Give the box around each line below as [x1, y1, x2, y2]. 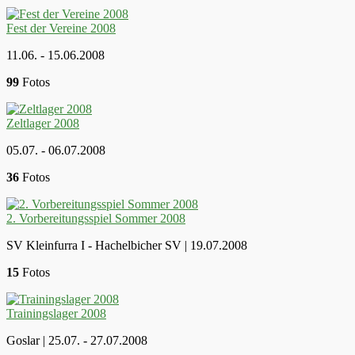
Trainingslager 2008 [6, 306, 106, 320]
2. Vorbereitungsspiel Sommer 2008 [6, 211, 185, 225]
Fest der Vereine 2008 [6, 21, 116, 35]
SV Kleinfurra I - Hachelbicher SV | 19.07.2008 [6, 238, 247, 252]
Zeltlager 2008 [6, 116, 79, 130]
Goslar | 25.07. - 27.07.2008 [6, 333, 147, 347]
